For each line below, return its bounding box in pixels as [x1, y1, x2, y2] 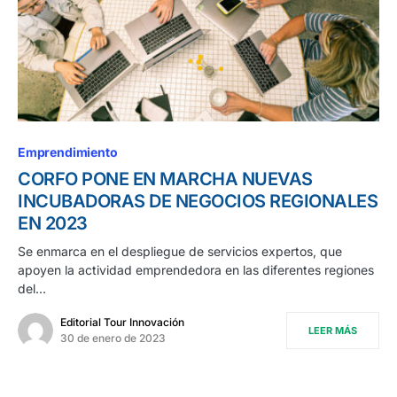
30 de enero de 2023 [60, 331, 166, 345]
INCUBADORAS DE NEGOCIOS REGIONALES [18, 190, 378, 212]
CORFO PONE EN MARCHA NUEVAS [18, 167, 313, 190]
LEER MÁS [308, 323, 357, 337]
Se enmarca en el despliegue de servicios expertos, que [18, 243, 342, 259]
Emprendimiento [18, 144, 118, 160]
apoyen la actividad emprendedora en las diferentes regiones [18, 261, 374, 277]
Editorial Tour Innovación [60, 315, 184, 329]
